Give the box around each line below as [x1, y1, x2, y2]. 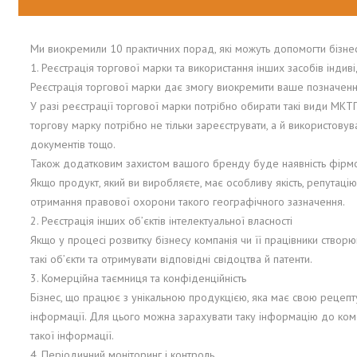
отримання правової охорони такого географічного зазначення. [30, 194, 345, 210]
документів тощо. [30, 137, 116, 152]
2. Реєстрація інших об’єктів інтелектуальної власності [30, 214, 292, 229]
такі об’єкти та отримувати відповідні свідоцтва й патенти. [30, 252, 312, 267]
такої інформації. [30, 328, 114, 343]
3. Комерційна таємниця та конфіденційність [30, 271, 246, 286]
